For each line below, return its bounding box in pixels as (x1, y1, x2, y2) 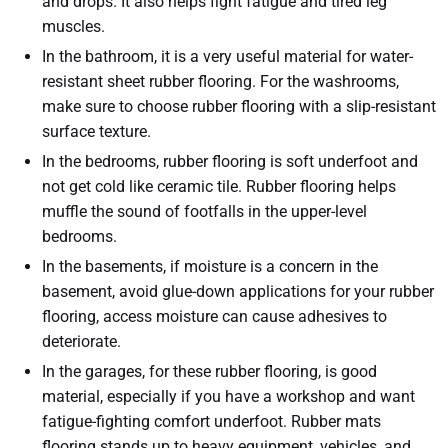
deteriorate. (42, 332, 121, 352)
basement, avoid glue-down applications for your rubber (42, 282, 434, 302)
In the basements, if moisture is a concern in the (42, 257, 378, 277)
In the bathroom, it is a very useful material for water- (42, 47, 413, 67)
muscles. (42, 17, 105, 37)
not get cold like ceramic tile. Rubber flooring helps (42, 177, 396, 197)
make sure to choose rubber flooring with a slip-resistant (42, 97, 436, 117)
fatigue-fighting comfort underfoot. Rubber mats (42, 412, 381, 432)
